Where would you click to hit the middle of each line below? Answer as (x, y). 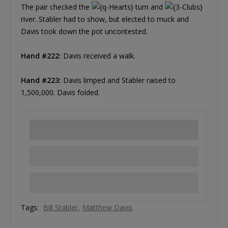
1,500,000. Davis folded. (60, 93)
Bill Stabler (61, 208)
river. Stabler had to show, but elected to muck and (105, 19)
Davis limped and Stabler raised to (118, 80)
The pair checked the (56, 7)
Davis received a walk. (98, 56)
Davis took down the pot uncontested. (84, 32)
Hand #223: (41, 80)
